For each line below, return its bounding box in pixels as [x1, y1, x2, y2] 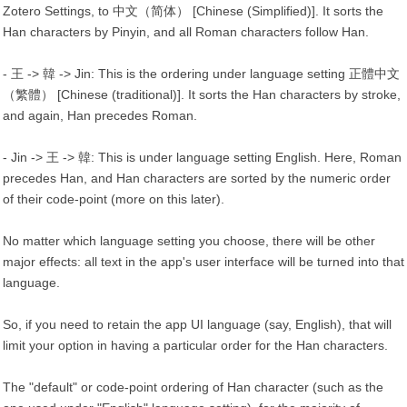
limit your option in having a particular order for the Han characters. [3, 338, 388, 352]
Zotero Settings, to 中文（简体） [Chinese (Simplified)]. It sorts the [3, 4, 383, 18]
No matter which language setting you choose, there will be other [3, 233, 375, 248]
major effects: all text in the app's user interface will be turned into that [3, 254, 404, 269]
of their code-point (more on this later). [3, 192, 224, 206]
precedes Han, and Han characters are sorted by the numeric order [3, 171, 391, 185]
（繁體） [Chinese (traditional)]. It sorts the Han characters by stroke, [3, 87, 401, 102]
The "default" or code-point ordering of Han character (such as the [3, 380, 383, 394]
